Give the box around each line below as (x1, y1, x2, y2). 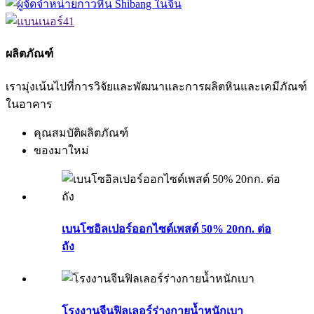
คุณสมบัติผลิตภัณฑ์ (34, 126, 128, 139)
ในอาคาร (6, 97, 53, 110)
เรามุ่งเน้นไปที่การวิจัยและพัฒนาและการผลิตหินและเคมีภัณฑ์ (6, 80, 307, 93)
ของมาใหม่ (34, 144, 89, 156)
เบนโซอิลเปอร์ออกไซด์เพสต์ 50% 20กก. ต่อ (62, 222, 271, 235)
